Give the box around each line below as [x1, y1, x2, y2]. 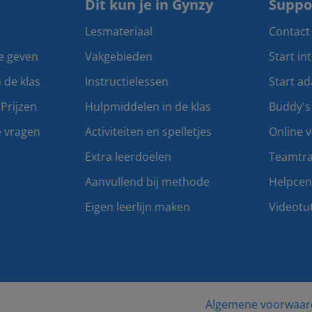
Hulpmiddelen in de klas [85, 99, 211, 114]
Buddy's [269, 99, 311, 114]
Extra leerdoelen [85, 149, 171, 164]
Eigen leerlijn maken [85, 199, 190, 214]
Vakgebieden [85, 49, 153, 64]
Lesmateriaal [85, 24, 153, 39]
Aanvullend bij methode [85, 174, 210, 189]
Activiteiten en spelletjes [85, 124, 212, 139]
